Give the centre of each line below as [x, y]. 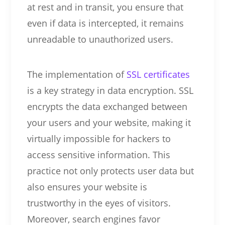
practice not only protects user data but [110, 171]
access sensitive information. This [98, 154]
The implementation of [77, 74]
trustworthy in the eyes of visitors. [99, 203]
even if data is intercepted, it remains [105, 23]
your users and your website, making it [109, 122]
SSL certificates [158, 74]
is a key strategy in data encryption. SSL [110, 90]
